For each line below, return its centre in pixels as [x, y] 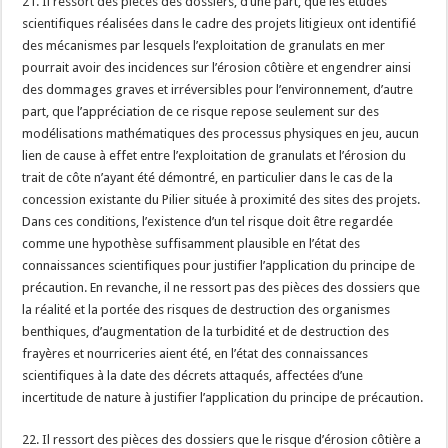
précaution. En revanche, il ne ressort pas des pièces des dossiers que [221, 287]
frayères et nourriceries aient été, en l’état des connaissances [195, 353]
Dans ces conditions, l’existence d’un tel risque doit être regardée [208, 221]
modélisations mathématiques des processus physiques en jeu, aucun [221, 133]
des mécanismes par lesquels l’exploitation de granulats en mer [204, 45]
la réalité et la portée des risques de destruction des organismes [206, 309]
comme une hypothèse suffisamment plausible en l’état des [191, 243]
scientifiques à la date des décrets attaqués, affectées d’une [193, 375]
